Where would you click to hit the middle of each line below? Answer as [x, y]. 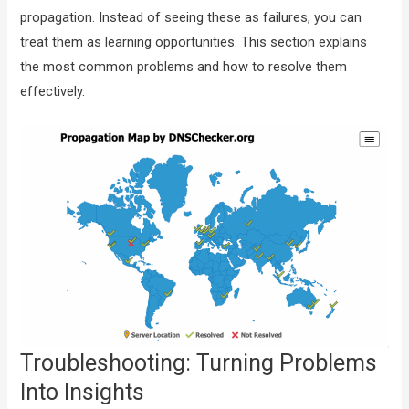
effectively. [53, 91]
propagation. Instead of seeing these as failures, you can [191, 17]
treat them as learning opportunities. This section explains [194, 42]
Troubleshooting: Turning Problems [199, 362]
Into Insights [83, 392]
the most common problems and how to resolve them [184, 66]
